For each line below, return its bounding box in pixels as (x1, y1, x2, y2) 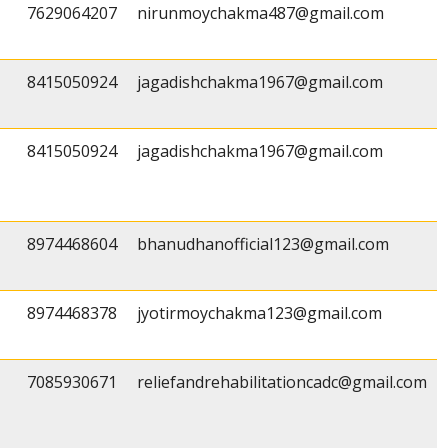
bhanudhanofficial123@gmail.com (137, 233, 389, 256)
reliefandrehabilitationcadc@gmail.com (137, 371, 427, 394)
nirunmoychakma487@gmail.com (137, 2, 384, 25)
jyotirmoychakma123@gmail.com (137, 302, 382, 325)
